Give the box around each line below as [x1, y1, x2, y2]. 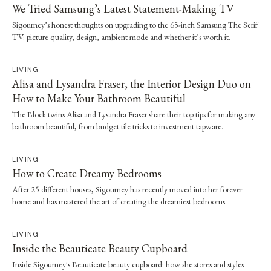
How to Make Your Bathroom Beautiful [12, 91, 186, 105]
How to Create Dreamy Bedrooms [12, 166, 162, 180]
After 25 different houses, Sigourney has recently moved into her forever [12, 183, 243, 195]
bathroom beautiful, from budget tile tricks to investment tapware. [12, 120, 223, 132]
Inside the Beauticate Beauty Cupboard [12, 241, 188, 255]
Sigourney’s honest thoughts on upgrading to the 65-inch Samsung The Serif [12, 19, 258, 30]
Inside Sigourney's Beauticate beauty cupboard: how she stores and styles [12, 258, 244, 270]
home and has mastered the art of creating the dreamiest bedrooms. [12, 195, 227, 207]
